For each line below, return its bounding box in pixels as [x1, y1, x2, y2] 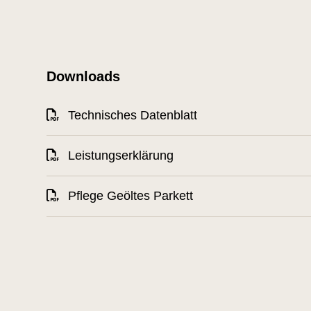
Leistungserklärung [65, 149, 174, 162]
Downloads [47, 69, 120, 84]
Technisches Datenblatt [65, 108, 197, 122]
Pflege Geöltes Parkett [65, 189, 193, 203]
